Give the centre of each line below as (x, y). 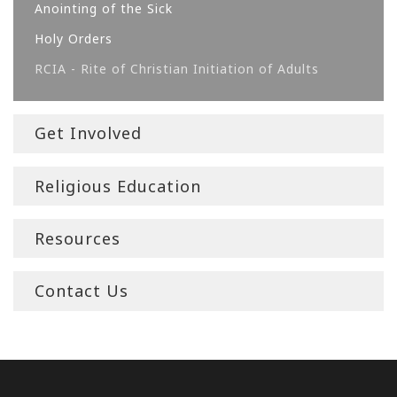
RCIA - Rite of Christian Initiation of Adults (177, 68)
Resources (78, 238)
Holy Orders (74, 38)
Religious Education (118, 186)
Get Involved (88, 133)
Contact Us (82, 290)
